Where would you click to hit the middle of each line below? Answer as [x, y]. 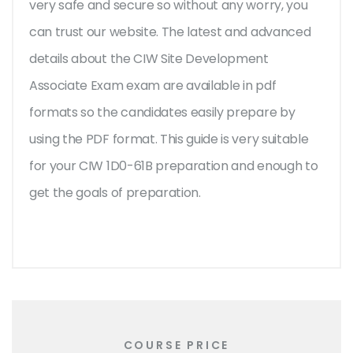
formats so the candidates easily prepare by [162, 113]
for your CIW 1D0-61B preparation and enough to [174, 166]
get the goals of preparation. [117, 193]
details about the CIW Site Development [149, 59]
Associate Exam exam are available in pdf [153, 86]
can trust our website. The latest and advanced [170, 32]
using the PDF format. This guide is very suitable [169, 139]
